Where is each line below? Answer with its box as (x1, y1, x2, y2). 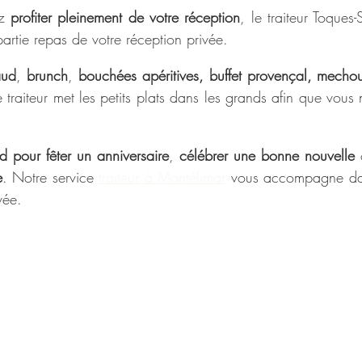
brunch (27, 65, 69, 85)
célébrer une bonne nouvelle (179, 145, 355, 165)
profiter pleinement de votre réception (11, 7, 241, 27)
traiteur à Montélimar (99, 167, 225, 187)
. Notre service (2, 167, 99, 187)
